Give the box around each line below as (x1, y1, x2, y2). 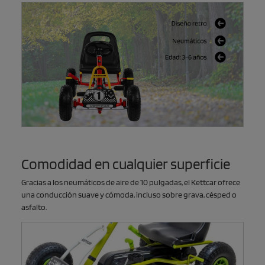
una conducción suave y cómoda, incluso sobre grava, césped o (21, 189, 237, 199)
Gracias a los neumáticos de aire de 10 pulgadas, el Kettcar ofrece (21, 177, 240, 187)
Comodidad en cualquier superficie (21, 154, 230, 173)
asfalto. (21, 202, 47, 212)
